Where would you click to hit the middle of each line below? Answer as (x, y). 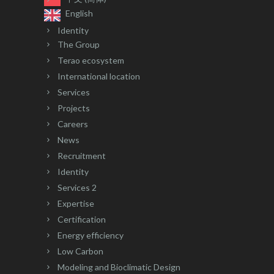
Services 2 (77, 187)
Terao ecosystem (91, 60)
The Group (79, 44)
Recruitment (82, 155)
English (79, 13)
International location (99, 76)
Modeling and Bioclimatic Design (119, 267)
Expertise (76, 203)
